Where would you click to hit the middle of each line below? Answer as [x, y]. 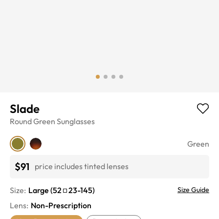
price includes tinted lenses [82, 166]
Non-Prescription [61, 205]
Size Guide [193, 189]
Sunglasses [76, 121]
